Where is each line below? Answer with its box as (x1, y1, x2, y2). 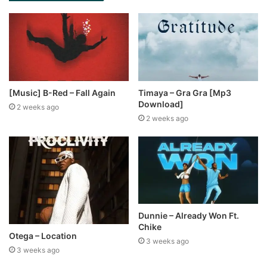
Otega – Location (9, 231, 77, 241)
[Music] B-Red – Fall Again (9, 87, 116, 98)
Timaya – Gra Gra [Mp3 (138, 87, 231, 98)
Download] (138, 98, 184, 109)
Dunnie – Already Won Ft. (138, 210, 239, 221)
